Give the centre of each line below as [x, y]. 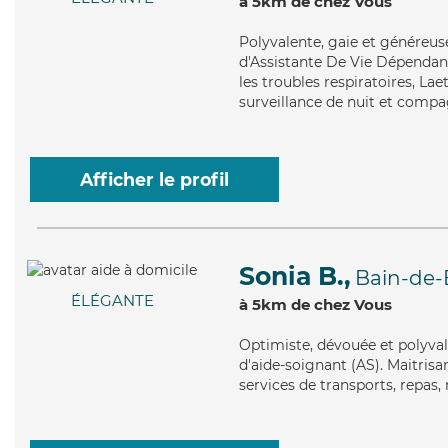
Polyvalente [280, 42]
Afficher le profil [154, 179]
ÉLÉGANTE [112, 301]
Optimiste [274, 345]
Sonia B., [295, 276]
